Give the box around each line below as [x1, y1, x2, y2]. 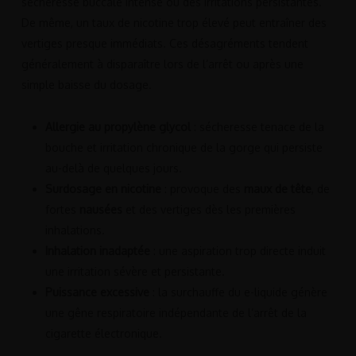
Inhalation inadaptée [44, 243, 150, 257]
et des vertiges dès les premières [122, 202, 296, 216]
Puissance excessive [44, 284, 149, 299]
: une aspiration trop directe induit [149, 243, 326, 257]
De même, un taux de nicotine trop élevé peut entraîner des [21, 15, 327, 29]
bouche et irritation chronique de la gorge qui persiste [44, 140, 323, 154]
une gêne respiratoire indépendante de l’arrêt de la [44, 305, 307, 319]
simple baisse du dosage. [21, 77, 152, 91]
